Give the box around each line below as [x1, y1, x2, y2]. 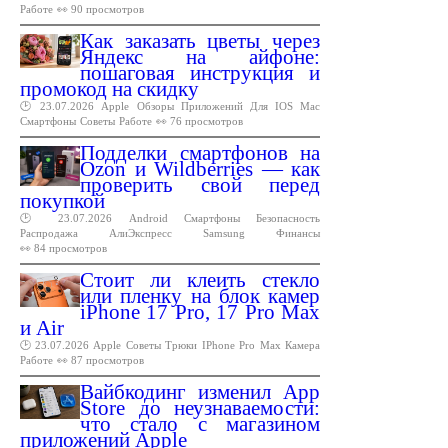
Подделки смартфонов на [80, 140, 320, 165]
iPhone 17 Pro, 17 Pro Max [80, 299, 320, 324]
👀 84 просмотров [20, 241, 107, 254]
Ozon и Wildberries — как [80, 156, 320, 181]
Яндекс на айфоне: [80, 44, 320, 69]
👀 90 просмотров [57, 2, 144, 15]
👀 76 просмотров [156, 114, 243, 127]
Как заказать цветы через [80, 28, 320, 53]
